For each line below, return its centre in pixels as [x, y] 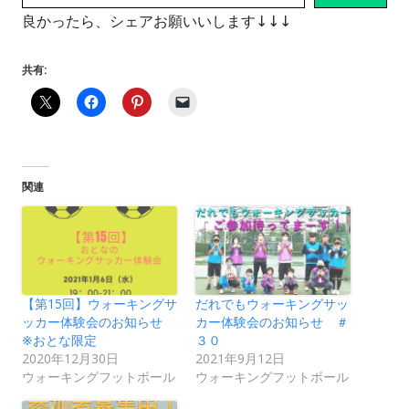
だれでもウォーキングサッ [272, 303]
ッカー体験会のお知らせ [99, 321]
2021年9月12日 [240, 358]
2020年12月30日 [70, 358]
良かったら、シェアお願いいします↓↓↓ [157, 21]
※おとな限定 [59, 340]
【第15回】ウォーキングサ [100, 303]
